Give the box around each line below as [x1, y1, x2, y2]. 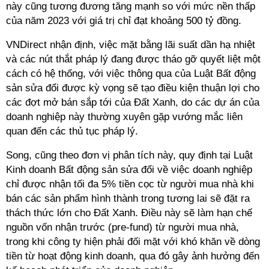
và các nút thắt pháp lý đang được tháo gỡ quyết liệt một [6, 53, 261, 65]
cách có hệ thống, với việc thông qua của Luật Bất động [6, 68, 256, 79]
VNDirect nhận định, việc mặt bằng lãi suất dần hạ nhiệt [6, 39, 255, 50]
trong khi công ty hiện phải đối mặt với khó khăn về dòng [6, 236, 260, 247]
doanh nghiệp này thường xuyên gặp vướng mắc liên [6, 111, 243, 122]
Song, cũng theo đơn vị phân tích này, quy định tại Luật [6, 150, 253, 161]
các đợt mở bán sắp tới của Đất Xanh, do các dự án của [6, 97, 259, 108]
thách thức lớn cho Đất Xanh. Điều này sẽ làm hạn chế [6, 207, 252, 219]
